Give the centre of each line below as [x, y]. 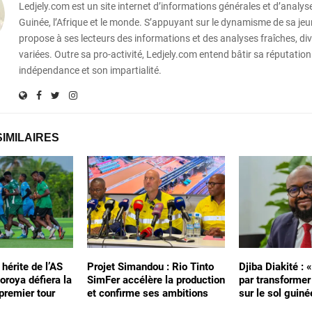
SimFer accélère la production [156, 280]
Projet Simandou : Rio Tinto [150, 266]
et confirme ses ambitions [147, 293]
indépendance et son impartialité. [90, 70]
